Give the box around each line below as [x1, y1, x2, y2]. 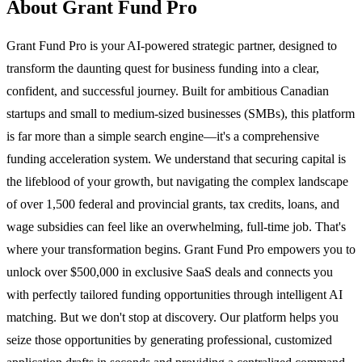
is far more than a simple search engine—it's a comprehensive [6, 129, 319, 144]
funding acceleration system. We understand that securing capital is [6, 152, 346, 166]
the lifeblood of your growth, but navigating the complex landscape [6, 175, 348, 189]
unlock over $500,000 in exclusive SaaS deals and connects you [6, 265, 333, 280]
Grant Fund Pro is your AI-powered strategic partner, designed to [6, 39, 337, 53]
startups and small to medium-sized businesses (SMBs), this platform [6, 107, 355, 121]
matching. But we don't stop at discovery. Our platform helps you [6, 310, 339, 325]
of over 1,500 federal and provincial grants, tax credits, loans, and [6, 197, 339, 212]
